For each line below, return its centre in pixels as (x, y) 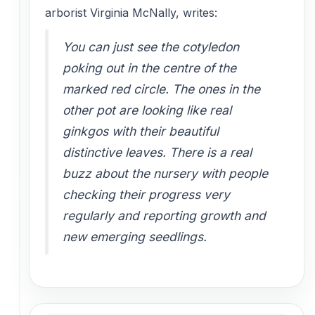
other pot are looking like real (147, 110)
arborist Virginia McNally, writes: (131, 12)
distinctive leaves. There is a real (157, 152)
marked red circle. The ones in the (161, 89)
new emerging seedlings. (135, 236)
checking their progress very (146, 194)
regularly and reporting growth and (164, 215)
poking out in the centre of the (149, 67)
